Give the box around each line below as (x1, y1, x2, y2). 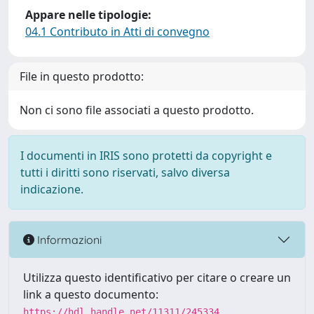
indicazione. (20, 182, 83, 197)
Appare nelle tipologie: (25, 7, 151, 22)
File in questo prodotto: (20, 69, 144, 84)
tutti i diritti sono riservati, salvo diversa (20, 165, 230, 180)
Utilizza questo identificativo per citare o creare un (23, 270, 291, 285)
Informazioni (34, 232, 102, 247)
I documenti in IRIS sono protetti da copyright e (20, 148, 272, 163)
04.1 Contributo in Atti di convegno (25, 24, 210, 39)
